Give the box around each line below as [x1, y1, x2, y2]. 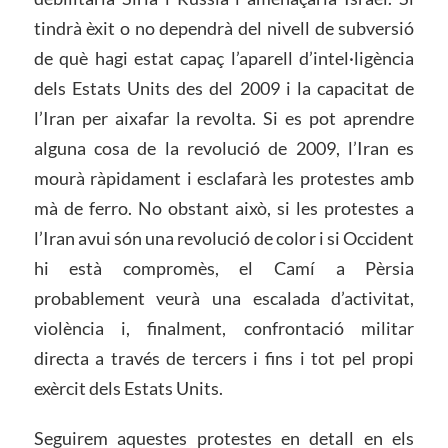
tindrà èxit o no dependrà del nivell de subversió [33, 17, 415, 40]
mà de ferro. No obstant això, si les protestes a [33, 197, 415, 220]
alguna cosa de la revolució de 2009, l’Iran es [33, 137, 415, 160]
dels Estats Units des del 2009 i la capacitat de [33, 77, 415, 100]
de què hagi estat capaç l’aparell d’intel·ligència [33, 47, 415, 70]
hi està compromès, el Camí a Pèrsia [33, 257, 415, 280]
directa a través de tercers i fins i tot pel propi [33, 347, 415, 370]
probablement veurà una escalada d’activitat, [33, 287, 415, 310]
